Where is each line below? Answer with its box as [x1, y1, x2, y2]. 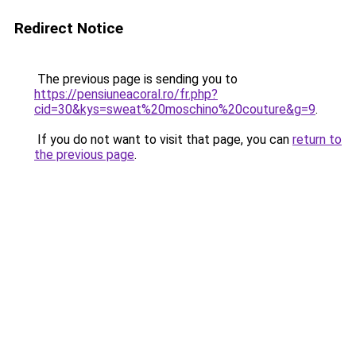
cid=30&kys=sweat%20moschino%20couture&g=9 [34, 102, 315, 117]
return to [292, 132, 342, 147]
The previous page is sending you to [34, 72, 238, 87]
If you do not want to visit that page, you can [34, 132, 292, 147]
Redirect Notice [14, 19, 123, 37]
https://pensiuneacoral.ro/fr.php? [34, 87, 218, 102]
